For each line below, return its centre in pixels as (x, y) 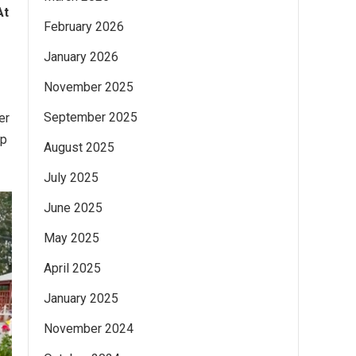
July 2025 (71, 178)
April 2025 (72, 268)
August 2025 (79, 147)
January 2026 (81, 57)
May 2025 (72, 238)
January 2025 (81, 298)
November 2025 (89, 87)
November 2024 (89, 329)
